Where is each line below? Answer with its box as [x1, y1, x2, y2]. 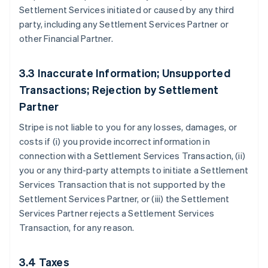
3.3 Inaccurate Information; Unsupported [19, 66, 230, 80]
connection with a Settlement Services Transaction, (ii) [19, 150, 246, 162]
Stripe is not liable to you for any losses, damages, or [19, 121, 237, 133]
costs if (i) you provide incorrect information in [19, 135, 210, 147]
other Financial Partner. [19, 32, 113, 44]
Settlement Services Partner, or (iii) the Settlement [19, 193, 230, 205]
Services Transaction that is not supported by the [19, 178, 226, 190]
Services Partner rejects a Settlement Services [19, 207, 215, 219]
